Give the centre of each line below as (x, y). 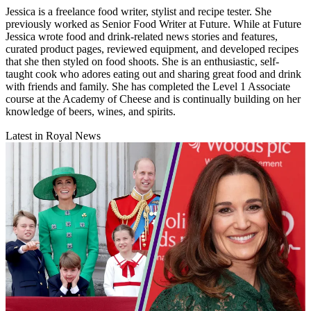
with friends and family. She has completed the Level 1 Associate (148, 87)
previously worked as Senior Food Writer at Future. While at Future (153, 24)
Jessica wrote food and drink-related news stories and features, (142, 37)
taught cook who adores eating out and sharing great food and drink (153, 74)
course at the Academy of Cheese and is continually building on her (153, 99)
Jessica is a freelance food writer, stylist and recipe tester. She (138, 12)
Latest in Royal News (53, 136)
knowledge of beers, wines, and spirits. (92, 112)
